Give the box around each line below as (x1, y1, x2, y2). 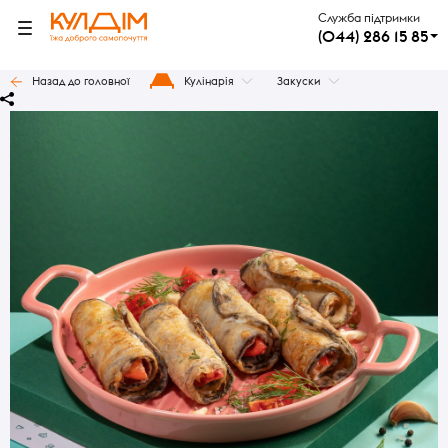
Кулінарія (184, 74, 234, 88)
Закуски (277, 74, 321, 88)
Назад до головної (32, 74, 130, 88)
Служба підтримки (318, 10, 420, 25)
